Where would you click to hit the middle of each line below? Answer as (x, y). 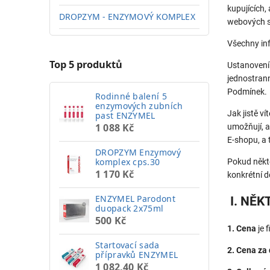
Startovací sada (127, 245)
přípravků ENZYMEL (137, 254)
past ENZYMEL (125, 115)
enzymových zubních (139, 105)
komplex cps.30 (128, 162)
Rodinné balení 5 (131, 96)
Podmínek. (247, 92)
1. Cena (243, 228)
